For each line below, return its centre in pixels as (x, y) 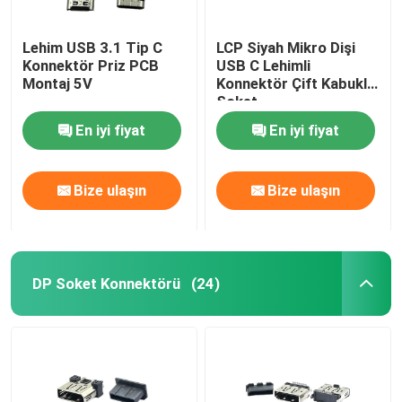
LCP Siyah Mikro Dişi (286, 47)
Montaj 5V (58, 83)
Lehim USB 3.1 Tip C (93, 47)
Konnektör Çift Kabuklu (296, 83)
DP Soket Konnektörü (106, 283)
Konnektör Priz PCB (91, 65)
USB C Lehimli (264, 65)
